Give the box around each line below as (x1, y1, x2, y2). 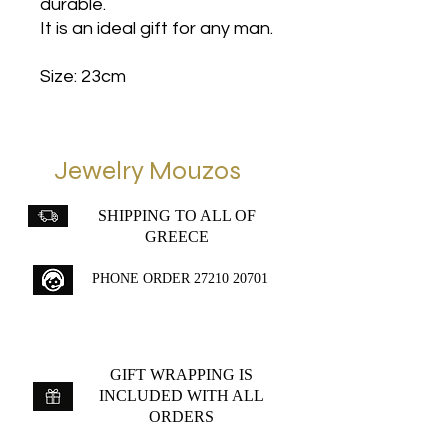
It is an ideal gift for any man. (40, 19, 273, 38)
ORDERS (149, 408, 214, 425)
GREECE (145, 228, 209, 245)
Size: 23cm (40, 67, 126, 86)
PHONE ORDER (92, 271, 194, 286)
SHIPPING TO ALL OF (98, 207, 256, 224)
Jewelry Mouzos (54, 155, 241, 186)
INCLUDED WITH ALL (99, 387, 264, 404)
